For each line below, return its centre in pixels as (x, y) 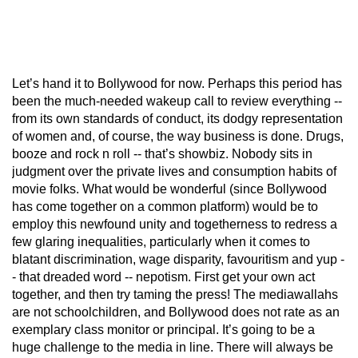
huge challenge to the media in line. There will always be (173, 347)
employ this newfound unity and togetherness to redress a (175, 224)
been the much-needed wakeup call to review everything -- (177, 101)
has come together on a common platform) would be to (165, 206)
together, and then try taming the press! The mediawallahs (175, 294)
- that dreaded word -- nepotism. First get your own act (163, 276)
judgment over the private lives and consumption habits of (174, 171)
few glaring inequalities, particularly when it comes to (161, 241)
